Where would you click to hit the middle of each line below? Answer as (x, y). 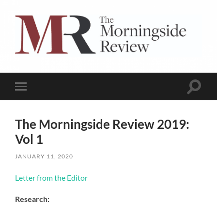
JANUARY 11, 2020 (44, 156)
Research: (32, 199)
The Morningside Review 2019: (102, 124)
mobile (34, 102)
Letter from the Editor (52, 177)
